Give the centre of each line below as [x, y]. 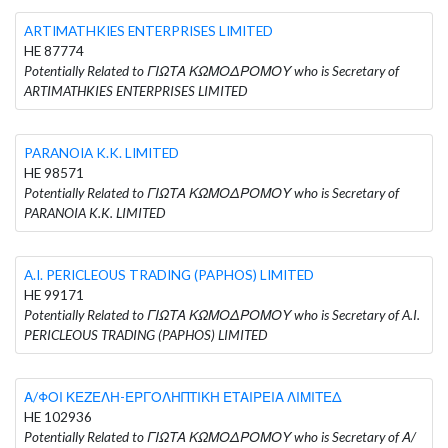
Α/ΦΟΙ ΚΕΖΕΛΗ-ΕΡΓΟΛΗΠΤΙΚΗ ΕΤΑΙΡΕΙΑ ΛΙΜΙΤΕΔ [183, 396]
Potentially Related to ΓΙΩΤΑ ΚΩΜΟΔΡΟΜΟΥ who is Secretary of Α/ [220, 436]
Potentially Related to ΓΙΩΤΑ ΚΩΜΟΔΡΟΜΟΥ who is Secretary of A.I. [222, 314]
